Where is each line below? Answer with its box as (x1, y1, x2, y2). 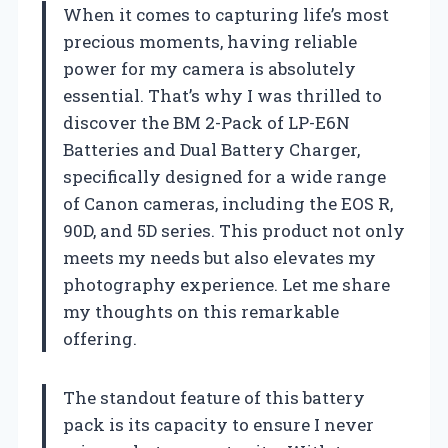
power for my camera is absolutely (63, 56, 356, 80)
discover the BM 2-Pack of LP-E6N (63, 110, 350, 134)
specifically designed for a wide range (63, 164, 386, 188)
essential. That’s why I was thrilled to (63, 83, 382, 107)
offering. (63, 326, 137, 350)
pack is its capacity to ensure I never (63, 412, 374, 436)
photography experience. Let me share (63, 272, 390, 296)
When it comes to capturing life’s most (63, 2, 389, 26)
